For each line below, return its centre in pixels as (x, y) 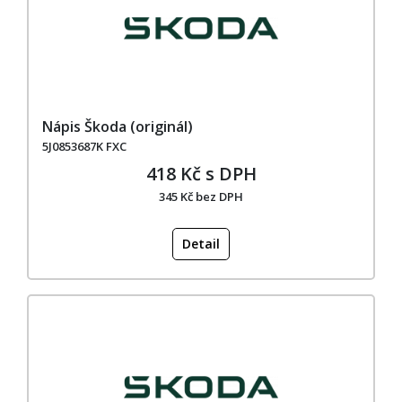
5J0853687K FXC (84, 146)
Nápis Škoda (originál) (118, 126)
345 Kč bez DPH (201, 196)
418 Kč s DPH (201, 173)
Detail (201, 243)
